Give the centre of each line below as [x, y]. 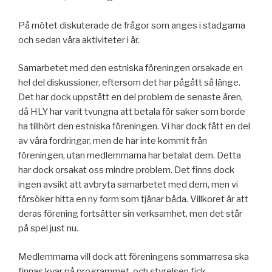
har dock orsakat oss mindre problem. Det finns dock [126, 170]
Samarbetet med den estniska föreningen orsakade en [131, 68]
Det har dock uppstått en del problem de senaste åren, [131, 97]
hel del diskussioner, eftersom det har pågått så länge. [129, 83]
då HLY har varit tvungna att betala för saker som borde [132, 112]
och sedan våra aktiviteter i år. [79, 40]
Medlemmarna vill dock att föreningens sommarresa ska [134, 257]
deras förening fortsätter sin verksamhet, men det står [130, 214]
